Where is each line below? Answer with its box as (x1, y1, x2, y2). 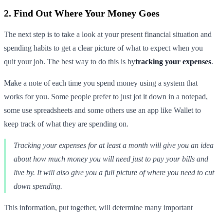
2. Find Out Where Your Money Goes (4, 7, 160, 18)
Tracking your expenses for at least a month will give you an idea (14, 141, 214, 149)
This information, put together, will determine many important (4, 203, 193, 212)
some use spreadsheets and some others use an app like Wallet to (4, 106, 201, 114)
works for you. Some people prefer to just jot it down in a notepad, (4, 92, 208, 101)
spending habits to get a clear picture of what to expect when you (4, 43, 203, 52)
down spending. (14, 182, 62, 190)
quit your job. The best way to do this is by (4, 57, 135, 66)
